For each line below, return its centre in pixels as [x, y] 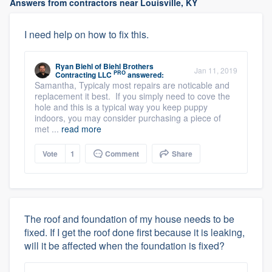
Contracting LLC [83, 74]
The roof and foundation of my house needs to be [129, 219]
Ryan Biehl [74, 66]
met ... [48, 128]
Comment [121, 153]
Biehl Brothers [128, 66]
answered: [145, 74]
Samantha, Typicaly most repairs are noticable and [132, 85]
